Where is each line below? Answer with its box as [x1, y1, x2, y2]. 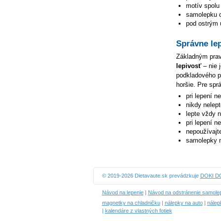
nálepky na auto [164, 200, 203, 206]
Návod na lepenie [102, 189, 144, 195]
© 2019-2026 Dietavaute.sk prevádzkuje [102, 173, 200, 179]
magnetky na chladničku [102, 200, 160, 206]
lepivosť [176, 62, 201, 70]
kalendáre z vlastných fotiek [105, 208, 172, 214]
